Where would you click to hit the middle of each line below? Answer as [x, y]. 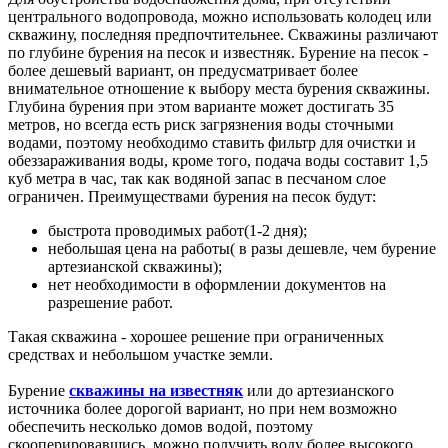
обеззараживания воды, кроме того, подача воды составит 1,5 [218, 160]
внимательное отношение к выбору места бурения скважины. [219, 88]
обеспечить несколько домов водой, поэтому [160, 426]
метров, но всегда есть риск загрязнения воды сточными [201, 124]
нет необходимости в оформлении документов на [217, 284]
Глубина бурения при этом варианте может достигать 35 [201, 106]
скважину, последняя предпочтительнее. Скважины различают [223, 34]
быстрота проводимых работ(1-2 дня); [177, 230]
